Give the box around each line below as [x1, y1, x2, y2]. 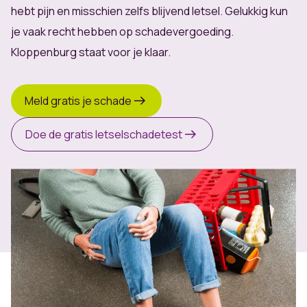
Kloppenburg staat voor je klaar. [11, 45, 171, 60]
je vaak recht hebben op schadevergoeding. [11, 24, 234, 39]
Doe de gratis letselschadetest [25, 126, 182, 142]
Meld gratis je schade [25, 93, 132, 108]
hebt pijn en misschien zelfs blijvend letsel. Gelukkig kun [11, 3, 288, 19]
